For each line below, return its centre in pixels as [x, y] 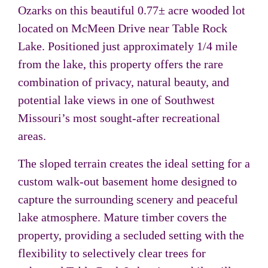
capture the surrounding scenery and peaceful [128, 199]
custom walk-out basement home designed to [127, 181]
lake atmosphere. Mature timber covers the [122, 217]
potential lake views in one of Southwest [116, 100]
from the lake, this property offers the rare [121, 64]
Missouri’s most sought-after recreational [119, 118]
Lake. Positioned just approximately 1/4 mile [128, 46]
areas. [32, 136]
